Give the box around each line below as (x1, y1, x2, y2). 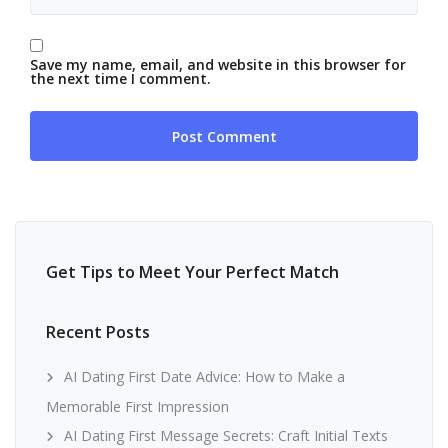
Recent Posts (46, 321, 150, 343)
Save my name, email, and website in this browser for (30, 55, 406, 74)
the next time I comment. (30, 69, 211, 88)
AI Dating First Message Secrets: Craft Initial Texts (64, 426, 388, 445)
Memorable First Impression (46, 397, 229, 416)
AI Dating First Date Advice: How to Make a (64, 367, 345, 386)
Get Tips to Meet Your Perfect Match (46, 261, 339, 283)
